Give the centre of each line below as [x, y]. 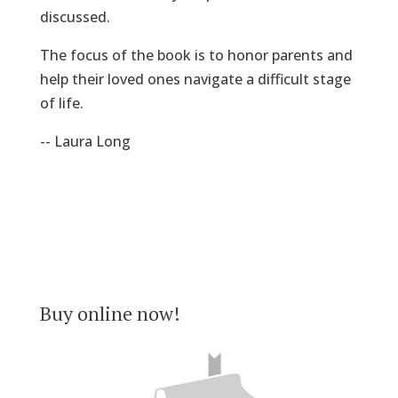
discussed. [75, 16]
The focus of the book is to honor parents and [196, 55]
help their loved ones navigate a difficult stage [195, 79]
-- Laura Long [85, 141]
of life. [61, 103]
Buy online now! [110, 313]
